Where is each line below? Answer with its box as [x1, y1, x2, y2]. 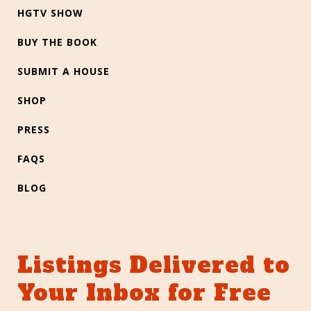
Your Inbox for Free [17, 278, 271, 309]
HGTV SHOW [17, 6, 83, 20]
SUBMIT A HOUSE [17, 65, 110, 78]
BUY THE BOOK [17, 35, 97, 49]
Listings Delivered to [17, 250, 290, 281]
